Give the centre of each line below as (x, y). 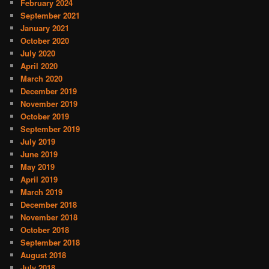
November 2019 (49, 103)
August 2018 (44, 255)
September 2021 (50, 15)
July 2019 (38, 141)
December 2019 (49, 91)
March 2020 (42, 78)
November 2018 (49, 217)
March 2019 (42, 192)
